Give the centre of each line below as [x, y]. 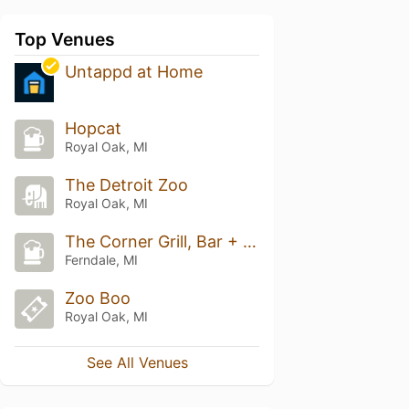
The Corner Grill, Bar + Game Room [249, 241]
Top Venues [65, 40]
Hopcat [93, 129]
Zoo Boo [97, 298]
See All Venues [137, 362]
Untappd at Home [133, 72]
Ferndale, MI [101, 260]
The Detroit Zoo [126, 185]
